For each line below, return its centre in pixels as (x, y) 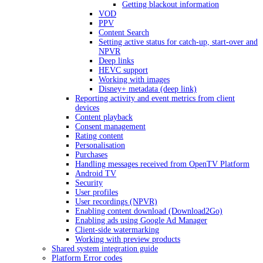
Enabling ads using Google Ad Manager (141, 220)
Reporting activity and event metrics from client (155, 98)
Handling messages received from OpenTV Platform (162, 164)
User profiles (97, 192)
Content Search (124, 33)
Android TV (96, 173)
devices (87, 108)
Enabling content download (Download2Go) (149, 211)
